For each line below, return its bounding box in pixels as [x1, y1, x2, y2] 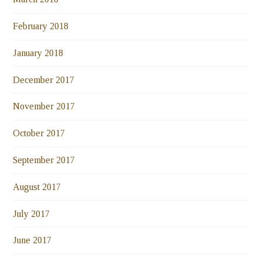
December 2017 [13, 74, 75, 85]
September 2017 [13, 155, 75, 166]
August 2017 [13, 181, 61, 192]
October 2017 [13, 128, 65, 139]
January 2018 [13, 47, 64, 58]
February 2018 [13, 21, 69, 32]
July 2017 [13, 208, 50, 219]
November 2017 [13, 101, 75, 112]
